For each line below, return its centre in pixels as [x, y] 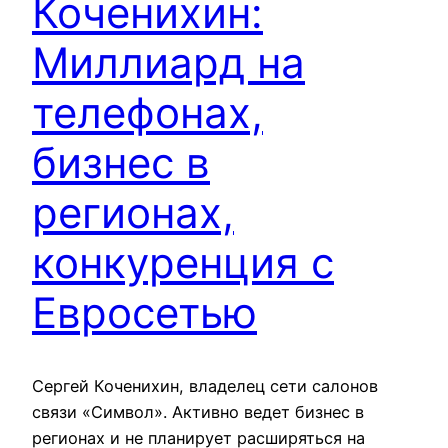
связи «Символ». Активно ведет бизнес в [198, 412]
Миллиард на [168, 63]
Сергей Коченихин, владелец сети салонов [205, 386]
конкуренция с [183, 263]
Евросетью [144, 313]
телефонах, [147, 113]
